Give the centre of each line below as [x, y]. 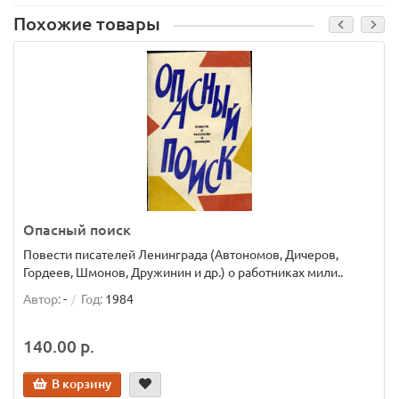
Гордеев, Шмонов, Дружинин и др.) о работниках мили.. [183, 273]
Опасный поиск [77, 230]
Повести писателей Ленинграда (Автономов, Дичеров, [181, 255]
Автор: [42, 299]
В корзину [81, 384]
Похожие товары [87, 24]
